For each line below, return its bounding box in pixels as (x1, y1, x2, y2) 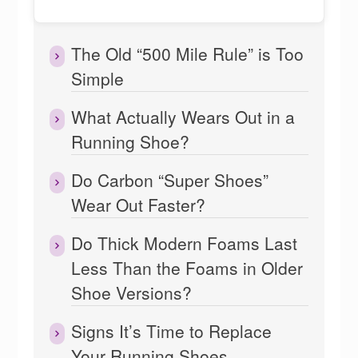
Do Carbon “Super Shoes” (71, 168, 269, 193)
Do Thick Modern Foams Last (71, 231, 298, 256)
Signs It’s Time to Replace (71, 319, 272, 344)
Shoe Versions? (71, 280, 193, 305)
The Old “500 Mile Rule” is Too (71, 42, 304, 66)
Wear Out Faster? (71, 193, 206, 217)
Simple (71, 66, 125, 91)
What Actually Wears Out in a (71, 105, 296, 129)
